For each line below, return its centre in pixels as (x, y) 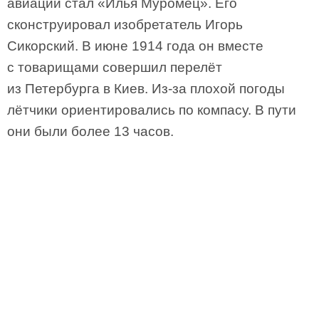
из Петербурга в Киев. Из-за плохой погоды (146, 89)
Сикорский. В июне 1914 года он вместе (135, 46)
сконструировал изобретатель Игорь (125, 25)
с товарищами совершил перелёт (115, 67)
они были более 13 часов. (90, 131)
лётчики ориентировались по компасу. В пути (152, 110)
